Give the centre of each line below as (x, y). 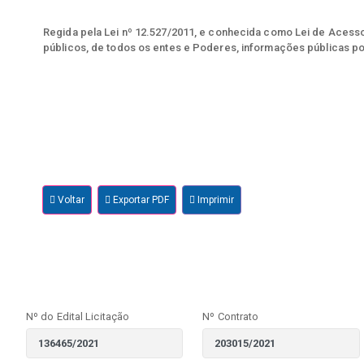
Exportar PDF (140, 200)
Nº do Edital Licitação (78, 317)
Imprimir (215, 200)
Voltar (70, 200)
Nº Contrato (231, 317)
